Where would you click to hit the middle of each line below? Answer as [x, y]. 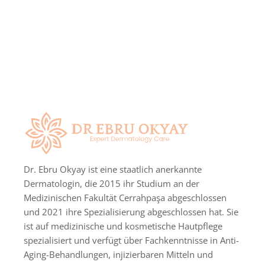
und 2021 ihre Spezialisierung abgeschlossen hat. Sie [131, 212]
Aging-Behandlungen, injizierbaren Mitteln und [118, 255]
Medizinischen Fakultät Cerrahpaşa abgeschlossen [125, 198]
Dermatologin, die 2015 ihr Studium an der [112, 184]
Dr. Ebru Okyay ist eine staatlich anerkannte [113, 169]
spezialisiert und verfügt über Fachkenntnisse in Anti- [131, 240]
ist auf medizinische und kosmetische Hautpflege [123, 226]
